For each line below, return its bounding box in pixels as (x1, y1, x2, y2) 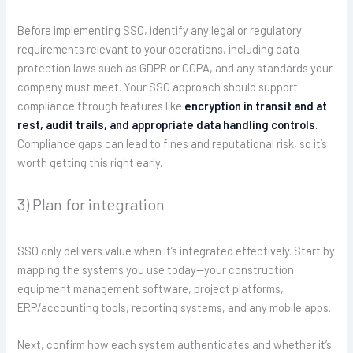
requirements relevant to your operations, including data (17, 42, 300, 57)
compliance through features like (17, 98, 185, 113)
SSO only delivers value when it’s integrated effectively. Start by (17, 243, 336, 258)
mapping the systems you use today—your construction (17, 262, 295, 277)
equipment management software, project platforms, (17, 281, 284, 295)
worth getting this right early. (17, 155, 163, 170)
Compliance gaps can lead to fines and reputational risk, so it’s (17, 136, 328, 151)
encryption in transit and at (184, 98, 328, 113)
